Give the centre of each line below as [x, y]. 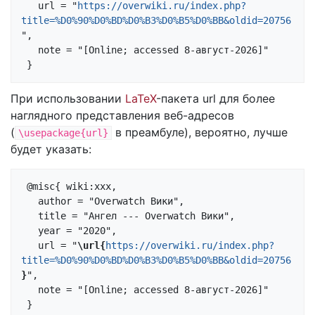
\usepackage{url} [63, 133]
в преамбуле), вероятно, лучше [200, 133]
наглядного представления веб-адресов [122, 116]
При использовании [68, 99]
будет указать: [51, 149]
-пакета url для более [216, 99]
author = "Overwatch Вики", [30, 201]
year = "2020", [30, 231]
